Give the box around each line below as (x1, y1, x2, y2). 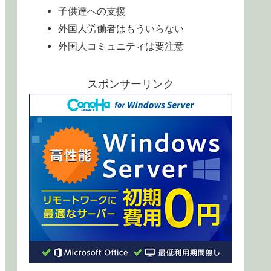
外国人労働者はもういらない (58, 22, 184, 34)
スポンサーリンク (87, 78, 174, 91)
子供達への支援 (58, 5, 126, 16)
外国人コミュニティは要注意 (58, 40, 184, 51)
